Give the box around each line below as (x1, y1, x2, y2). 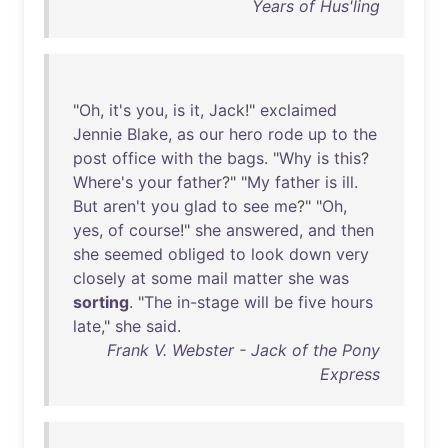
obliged (168, 244, 225, 264)
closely (73, 268, 126, 288)
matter (233, 268, 283, 288)
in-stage (177, 292, 239, 312)
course (129, 220, 180, 240)
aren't (103, 196, 146, 216)
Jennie (73, 124, 122, 144)
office (112, 148, 156, 168)
